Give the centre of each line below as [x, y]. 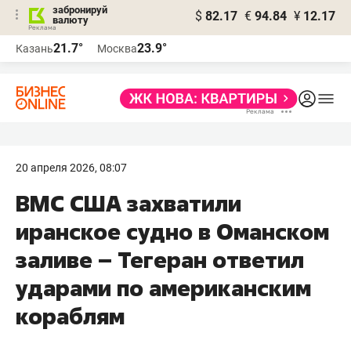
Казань [34, 49]
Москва [117, 49]
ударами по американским [163, 288]
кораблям [70, 316]
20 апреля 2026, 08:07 [71, 168]
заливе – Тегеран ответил [160, 260]
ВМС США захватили [128, 203]
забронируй [80, 10]
